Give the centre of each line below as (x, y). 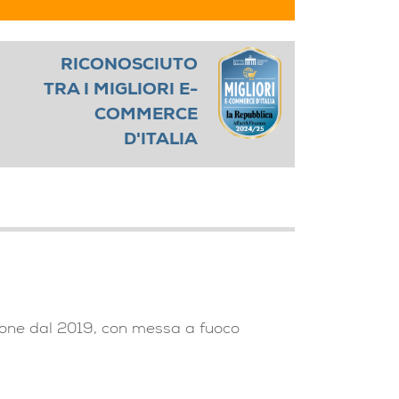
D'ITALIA (161, 141)
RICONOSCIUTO (130, 66)
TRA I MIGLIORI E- (121, 91)
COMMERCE (147, 116)
